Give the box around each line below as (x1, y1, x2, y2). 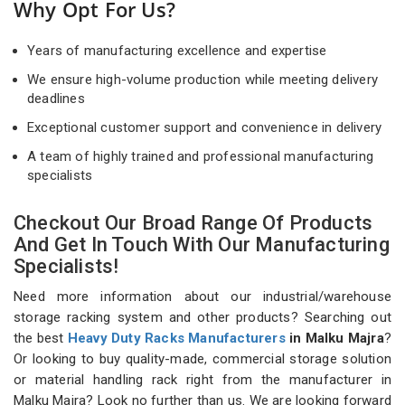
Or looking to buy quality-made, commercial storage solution (14, 351, 391, 368)
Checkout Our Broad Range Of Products (14, 212, 373, 235)
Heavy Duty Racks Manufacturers (67, 330, 286, 347)
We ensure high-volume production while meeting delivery (27, 71, 379, 89)
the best (14, 330, 68, 347)
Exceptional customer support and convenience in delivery (27, 119, 386, 137)
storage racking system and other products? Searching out (14, 309, 391, 326)
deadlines (27, 90, 89, 108)
